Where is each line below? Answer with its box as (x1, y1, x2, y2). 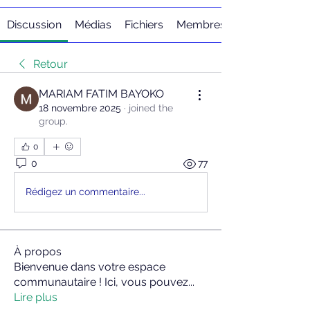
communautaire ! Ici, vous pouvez (14, 275, 188, 289)
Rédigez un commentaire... (26, 186, 145, 198)
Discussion (6, 17, 62, 31)
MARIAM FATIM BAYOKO (39, 86, 164, 100)
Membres (176, 17, 226, 31)
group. (39, 115, 68, 127)
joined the (129, 102, 173, 113)
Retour (33, 57, 68, 71)
